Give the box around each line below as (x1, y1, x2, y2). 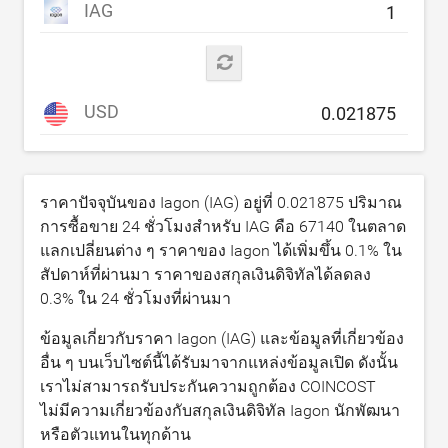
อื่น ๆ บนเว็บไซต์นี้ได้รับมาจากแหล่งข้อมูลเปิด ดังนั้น (40, 352, 398, 372)
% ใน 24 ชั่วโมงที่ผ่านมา (62, 288, 231, 308)
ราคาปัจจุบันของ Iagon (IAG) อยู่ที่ (40, 192, 277, 212)
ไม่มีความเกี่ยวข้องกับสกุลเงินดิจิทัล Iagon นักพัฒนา (40, 400, 400, 420)
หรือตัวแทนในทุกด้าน (40, 424, 191, 444)
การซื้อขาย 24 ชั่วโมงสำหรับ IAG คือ (40, 216, 299, 236)
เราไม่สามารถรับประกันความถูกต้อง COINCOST (40, 376, 376, 396)
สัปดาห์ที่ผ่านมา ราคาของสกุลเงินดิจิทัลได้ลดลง (40, 264, 371, 284)
